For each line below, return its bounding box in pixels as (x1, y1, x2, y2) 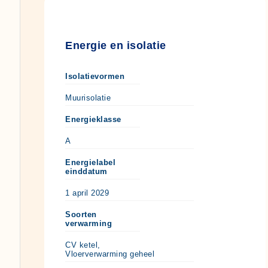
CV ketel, (65, 240, 100, 249)
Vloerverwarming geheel (65, 249, 154, 258)
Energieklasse (65, 114, 121, 124)
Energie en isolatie (65, 39, 166, 51)
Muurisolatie (65, 93, 111, 102)
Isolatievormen (65, 71, 124, 81)
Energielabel (65, 157, 115, 167)
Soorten (65, 209, 97, 219)
